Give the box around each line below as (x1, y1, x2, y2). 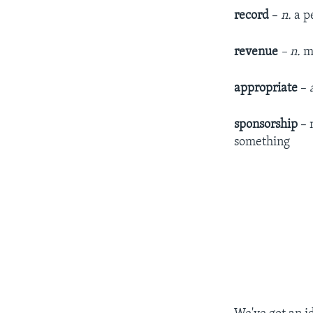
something (234, 135, 291, 149)
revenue (234, 45, 279, 59)
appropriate (234, 81, 298, 95)
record (234, 8, 272, 22)
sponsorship (234, 117, 298, 131)
